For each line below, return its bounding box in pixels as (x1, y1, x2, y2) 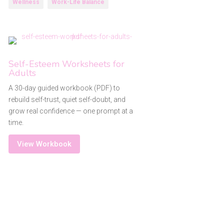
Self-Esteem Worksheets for (8, 57, 124, 70)
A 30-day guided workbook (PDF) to (8, 83, 120, 92)
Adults (8, 66, 36, 79)
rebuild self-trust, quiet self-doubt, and (8, 95, 125, 103)
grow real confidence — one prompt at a (8, 106, 133, 115)
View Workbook (16, 139, 71, 148)
